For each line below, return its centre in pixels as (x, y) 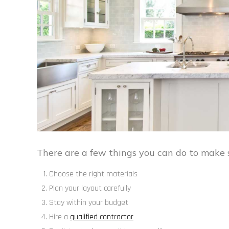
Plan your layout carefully (90, 189)
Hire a (60, 217)
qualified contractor (102, 217)
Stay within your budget (89, 203)
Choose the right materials (93, 174)
